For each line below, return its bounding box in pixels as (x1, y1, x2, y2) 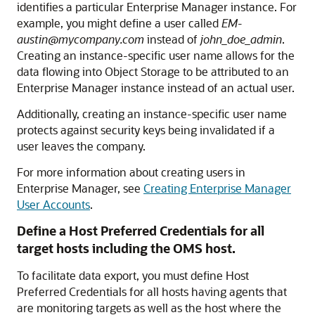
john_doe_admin (200, 31, 282, 46)
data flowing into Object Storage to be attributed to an (17, 63, 289, 79)
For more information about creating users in (17, 164, 245, 179)
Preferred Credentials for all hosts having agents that (17, 283, 287, 299)
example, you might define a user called (17, 15, 221, 30)
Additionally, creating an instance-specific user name (17, 105, 287, 121)
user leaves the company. (17, 138, 146, 153)
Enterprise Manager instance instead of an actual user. (17, 79, 295, 95)
